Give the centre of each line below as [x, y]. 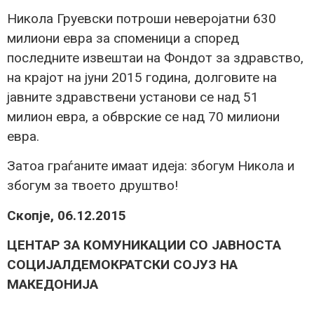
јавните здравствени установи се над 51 [133, 97]
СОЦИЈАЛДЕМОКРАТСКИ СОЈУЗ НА [122, 265]
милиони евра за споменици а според [123, 38]
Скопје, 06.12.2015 [67, 215]
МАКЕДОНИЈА [53, 285]
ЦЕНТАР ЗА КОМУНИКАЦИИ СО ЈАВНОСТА [144, 245]
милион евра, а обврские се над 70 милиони [143, 116]
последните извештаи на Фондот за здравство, [155, 57]
